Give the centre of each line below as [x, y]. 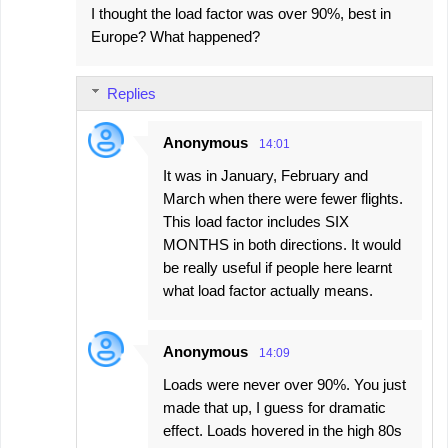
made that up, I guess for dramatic [274, 407]
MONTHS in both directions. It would [282, 244]
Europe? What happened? [175, 36]
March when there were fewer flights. [283, 198]
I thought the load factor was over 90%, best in [241, 13]
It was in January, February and [265, 175]
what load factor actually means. [268, 290]
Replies [131, 93]
